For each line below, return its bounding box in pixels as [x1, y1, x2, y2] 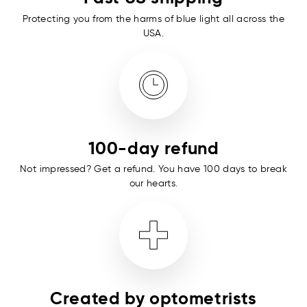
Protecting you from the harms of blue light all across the [23, 12, 284, 25]
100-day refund [88, 136, 219, 159]
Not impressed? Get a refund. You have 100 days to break [20, 163, 287, 175]
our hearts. [129, 177, 178, 190]
